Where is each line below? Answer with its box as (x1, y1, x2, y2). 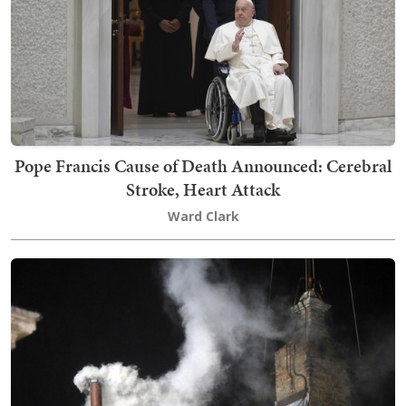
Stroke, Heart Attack (126, 177, 280, 202)
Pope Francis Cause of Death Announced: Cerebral (14, 153, 391, 179)
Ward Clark (167, 208, 239, 225)
